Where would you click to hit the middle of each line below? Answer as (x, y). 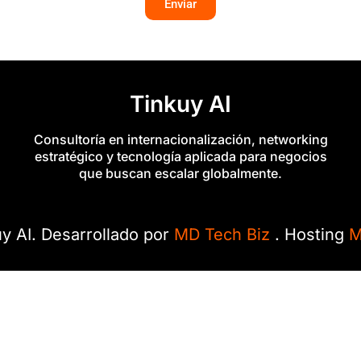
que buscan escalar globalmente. (180, 173)
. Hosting (311, 234)
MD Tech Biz (224, 234)
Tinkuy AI (180, 104)
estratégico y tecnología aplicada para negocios (180, 156)
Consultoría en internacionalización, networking (180, 139)
